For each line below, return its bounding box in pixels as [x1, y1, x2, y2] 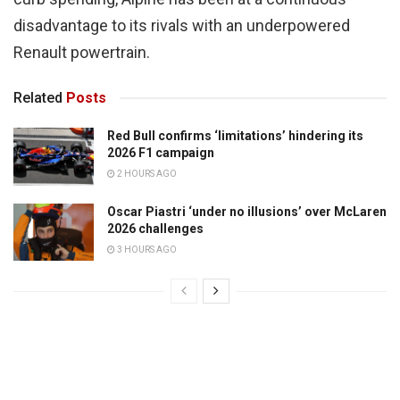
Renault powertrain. [13, 43, 150, 62]
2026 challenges [107, 221, 204, 236]
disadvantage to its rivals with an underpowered [13, 16, 350, 36]
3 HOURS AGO [115, 244, 177, 254]
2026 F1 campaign [107, 146, 214, 161]
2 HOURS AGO [115, 169, 177, 179]
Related [13, 89, 62, 107]
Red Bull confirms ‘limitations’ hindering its [107, 129, 363, 144]
